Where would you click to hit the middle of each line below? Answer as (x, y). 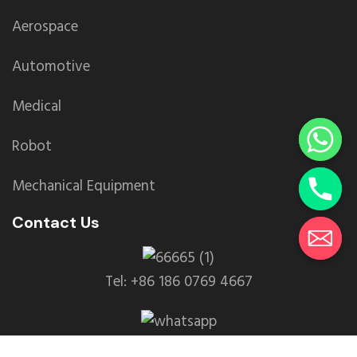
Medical (37, 106)
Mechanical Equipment (84, 186)
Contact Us (56, 222)
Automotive (51, 67)
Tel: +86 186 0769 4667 (178, 282)
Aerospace (45, 27)
